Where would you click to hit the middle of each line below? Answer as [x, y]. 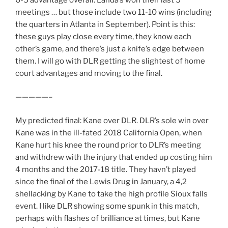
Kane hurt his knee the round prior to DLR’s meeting [108, 145]
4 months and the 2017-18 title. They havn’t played [106, 169]
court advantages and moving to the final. [89, 73]
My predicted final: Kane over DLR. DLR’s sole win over [112, 120]
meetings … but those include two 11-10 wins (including [113, 12]
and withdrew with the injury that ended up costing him [114, 157]
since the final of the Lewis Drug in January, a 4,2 [101, 181]
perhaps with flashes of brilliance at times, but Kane [108, 218]
